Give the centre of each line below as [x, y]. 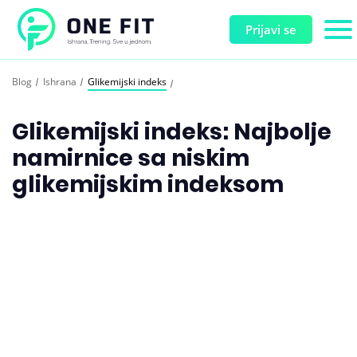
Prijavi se [271, 29]
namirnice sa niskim [131, 158]
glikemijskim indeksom [148, 184]
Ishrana [60, 82]
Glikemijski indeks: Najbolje [172, 132]
